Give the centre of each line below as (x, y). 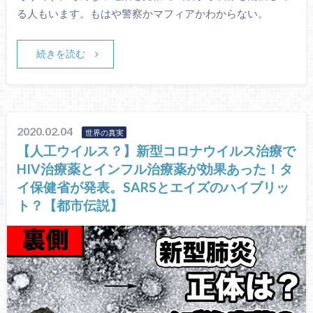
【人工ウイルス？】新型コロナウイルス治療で (156, 150)
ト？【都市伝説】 (70, 205)
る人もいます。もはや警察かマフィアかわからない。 (142, 14)
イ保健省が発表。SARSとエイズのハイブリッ (153, 187)
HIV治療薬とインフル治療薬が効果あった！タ (155, 168)
